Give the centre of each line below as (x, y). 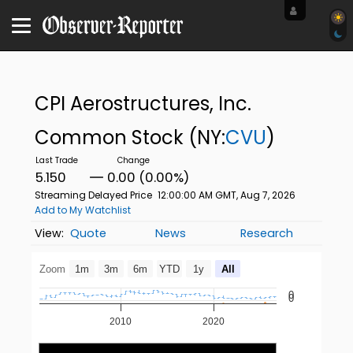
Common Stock (111, 137)
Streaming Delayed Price (93, 195)
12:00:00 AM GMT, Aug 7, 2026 (226, 195)
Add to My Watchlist (82, 210)
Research (267, 234)
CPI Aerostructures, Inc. (143, 104)
